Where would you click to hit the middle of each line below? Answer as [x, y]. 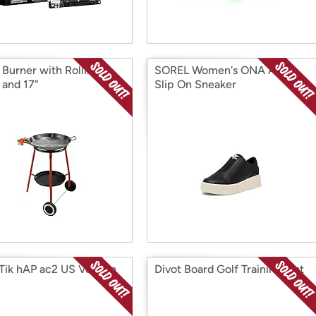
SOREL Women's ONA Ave [221, 70]
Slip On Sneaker [195, 84]
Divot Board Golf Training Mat [229, 269]
